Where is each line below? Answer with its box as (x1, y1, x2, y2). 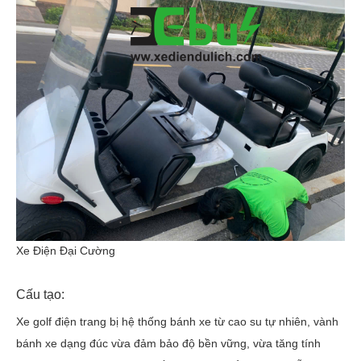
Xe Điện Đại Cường (16, 243, 115, 257)
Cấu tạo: (16, 287, 64, 301)
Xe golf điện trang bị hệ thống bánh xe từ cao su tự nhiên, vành (16, 314, 338, 328)
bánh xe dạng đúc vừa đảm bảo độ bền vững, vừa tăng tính (16, 336, 321, 350)
